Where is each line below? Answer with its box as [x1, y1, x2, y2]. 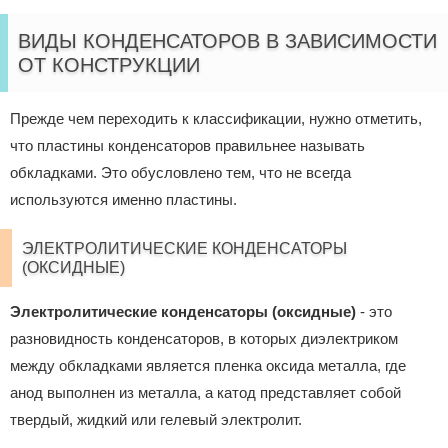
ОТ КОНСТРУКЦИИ [18, 54, 200, 77]
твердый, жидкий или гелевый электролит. [10, 411, 302, 429]
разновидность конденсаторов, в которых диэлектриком [10, 330, 398, 348]
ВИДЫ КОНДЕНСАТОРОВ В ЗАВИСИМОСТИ [18, 30, 437, 53]
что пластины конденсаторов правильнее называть [10, 137, 365, 155]
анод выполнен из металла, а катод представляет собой [10, 384, 401, 402]
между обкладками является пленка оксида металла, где [10, 357, 406, 375]
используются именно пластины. [10, 191, 237, 209]
